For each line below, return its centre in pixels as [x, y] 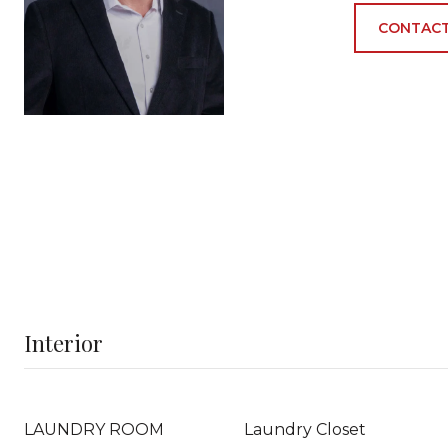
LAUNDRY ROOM [94, 429]
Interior [63, 343]
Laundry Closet [305, 429]
